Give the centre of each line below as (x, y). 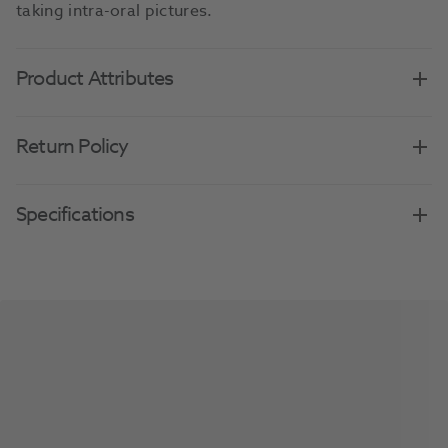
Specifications (75, 215)
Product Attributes (95, 79)
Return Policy (72, 147)
